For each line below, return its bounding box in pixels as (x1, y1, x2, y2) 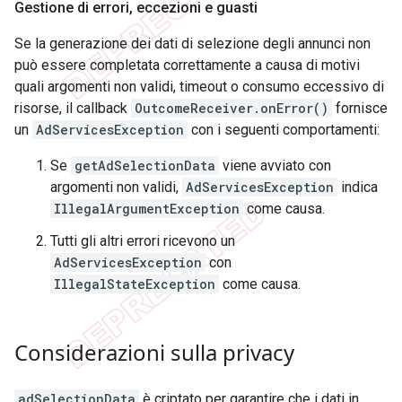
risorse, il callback (14, 100, 131, 118)
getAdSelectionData (74, 157, 215, 175)
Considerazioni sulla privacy (14, 337, 294, 368)
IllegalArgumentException (54, 200, 240, 218)
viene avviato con (219, 157, 331, 175)
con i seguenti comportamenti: (188, 121, 380, 139)
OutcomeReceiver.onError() (135, 100, 328, 118)
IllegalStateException (54, 275, 215, 293)
